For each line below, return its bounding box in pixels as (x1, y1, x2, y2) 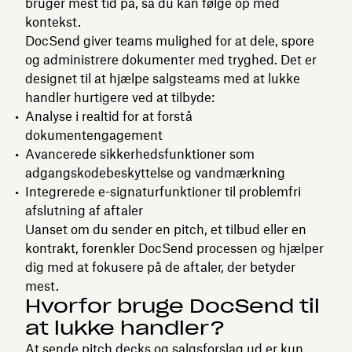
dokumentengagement (25, 126, 163, 143)
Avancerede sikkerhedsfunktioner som (25, 145, 255, 162)
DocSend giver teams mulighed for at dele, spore (25, 32, 314, 49)
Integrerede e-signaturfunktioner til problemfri (25, 183, 301, 200)
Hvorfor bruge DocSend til (25, 293, 320, 318)
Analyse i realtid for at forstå (25, 108, 192, 124)
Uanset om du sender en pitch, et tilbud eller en (25, 221, 306, 237)
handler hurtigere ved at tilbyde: (25, 89, 214, 105)
